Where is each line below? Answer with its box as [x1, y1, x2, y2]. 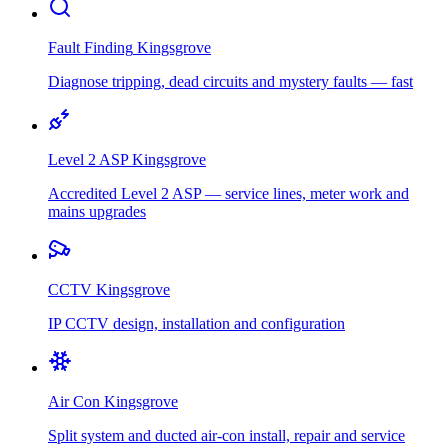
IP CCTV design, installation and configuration [48, 315, 345, 333]
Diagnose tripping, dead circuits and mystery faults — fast [48, 73, 413, 91]
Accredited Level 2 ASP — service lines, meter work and [48, 185, 409, 203]
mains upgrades [48, 203, 146, 221]
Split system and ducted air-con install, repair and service [48, 427, 405, 445]
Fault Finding [48, 39, 133, 57]
